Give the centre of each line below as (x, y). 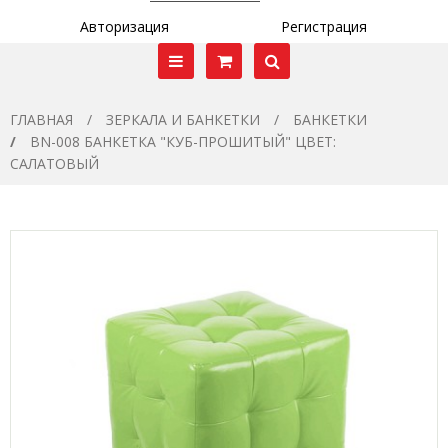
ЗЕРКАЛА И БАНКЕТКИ (183, 119)
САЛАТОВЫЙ (54, 163)
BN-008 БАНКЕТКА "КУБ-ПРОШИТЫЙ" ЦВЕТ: (183, 141)
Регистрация (323, 26)
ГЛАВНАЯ (41, 119)
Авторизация (124, 26)
